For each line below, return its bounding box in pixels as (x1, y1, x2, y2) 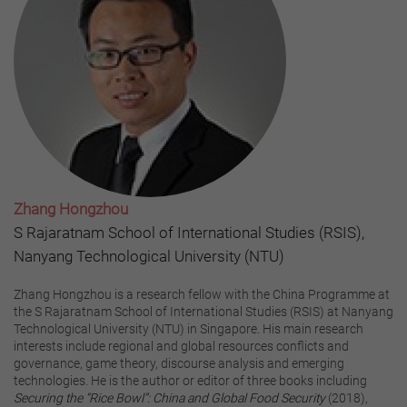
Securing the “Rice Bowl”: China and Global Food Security (14, 390, 328, 405)
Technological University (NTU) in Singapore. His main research (14, 321, 363, 336)
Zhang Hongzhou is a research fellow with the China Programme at (14, 286, 390, 302)
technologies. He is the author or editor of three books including (14, 372, 367, 388)
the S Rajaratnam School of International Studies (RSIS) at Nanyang (14, 303, 393, 319)
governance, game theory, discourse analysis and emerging (14, 355, 344, 371)
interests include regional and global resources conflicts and (14, 338, 349, 353)
